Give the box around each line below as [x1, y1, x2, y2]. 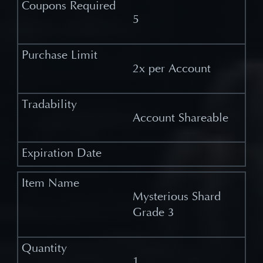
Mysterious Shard [132, 190, 221, 204]
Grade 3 [132, 205, 174, 220]
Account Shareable [132, 111, 228, 125]
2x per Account [132, 62, 211, 76]
